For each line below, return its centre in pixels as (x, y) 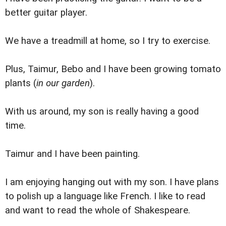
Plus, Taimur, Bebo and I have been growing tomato (113, 69)
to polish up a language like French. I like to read (105, 196)
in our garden (63, 83)
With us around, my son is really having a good (102, 111)
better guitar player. (46, 12)
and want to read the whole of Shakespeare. (98, 210)
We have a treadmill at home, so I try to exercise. (108, 41)
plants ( (21, 83)
